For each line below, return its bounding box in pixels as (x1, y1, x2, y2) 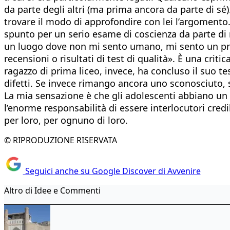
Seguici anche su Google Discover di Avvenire (23, 165, 201, 177)
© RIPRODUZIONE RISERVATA (4, 134, 117, 146)
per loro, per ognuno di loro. (4, 113, 128, 126)
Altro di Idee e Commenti (4, 185, 101, 197)
